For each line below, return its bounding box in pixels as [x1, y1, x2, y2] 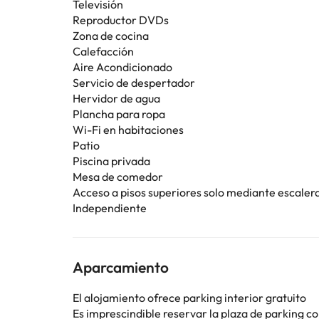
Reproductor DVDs [73, 13, 169, 27]
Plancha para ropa [73, 107, 165, 121]
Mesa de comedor [73, 169, 163, 184]
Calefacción [73, 44, 134, 58]
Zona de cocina [73, 28, 149, 43]
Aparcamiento [73, 258, 169, 276]
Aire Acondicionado [73, 60, 172, 74]
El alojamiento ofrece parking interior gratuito [73, 291, 306, 305]
